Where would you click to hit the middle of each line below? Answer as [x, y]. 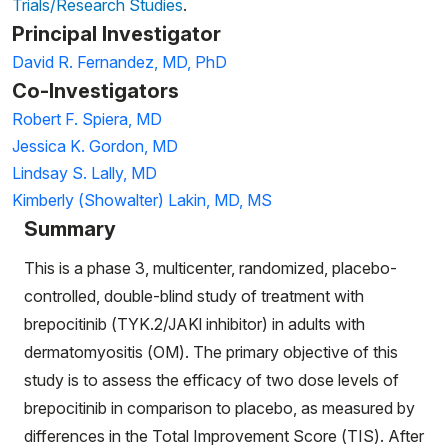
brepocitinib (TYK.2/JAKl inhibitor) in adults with [194, 324]
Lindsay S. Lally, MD [84, 173]
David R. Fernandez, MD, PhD [119, 62]
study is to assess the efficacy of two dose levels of [211, 380]
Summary [70, 229]
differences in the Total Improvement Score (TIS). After [224, 436]
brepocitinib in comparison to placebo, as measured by [219, 408]
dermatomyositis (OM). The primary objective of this [211, 352]
